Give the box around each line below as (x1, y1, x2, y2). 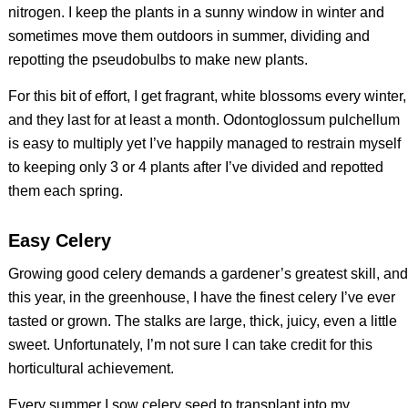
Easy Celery (7, 229, 111, 250)
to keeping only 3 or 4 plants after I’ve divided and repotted (7, 158, 383, 175)
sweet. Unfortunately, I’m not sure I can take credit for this (7, 337, 372, 353)
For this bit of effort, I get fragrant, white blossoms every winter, (7, 87, 406, 104)
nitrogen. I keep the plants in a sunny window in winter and (7, 5, 384, 21)
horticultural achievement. (7, 361, 174, 377)
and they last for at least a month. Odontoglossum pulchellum (7, 111, 400, 127)
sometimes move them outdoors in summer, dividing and (7, 28, 370, 45)
